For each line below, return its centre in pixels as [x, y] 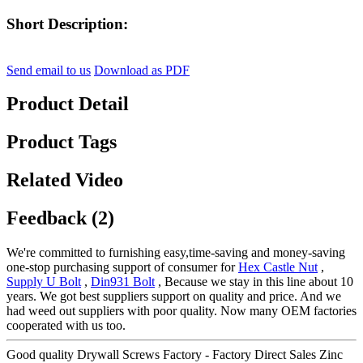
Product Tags [62, 142]
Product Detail [68, 104]
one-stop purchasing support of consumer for [122, 267]
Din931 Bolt [123, 282]
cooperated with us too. [66, 326]
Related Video [65, 180]
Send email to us [49, 70]
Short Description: [67, 23]
